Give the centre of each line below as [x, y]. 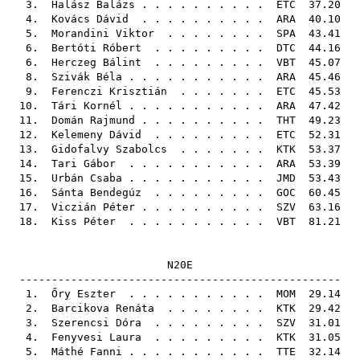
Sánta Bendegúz [96, 192]
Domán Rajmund [93, 120]
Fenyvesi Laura [96, 337]
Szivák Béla [87, 77]
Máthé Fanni [87, 352]
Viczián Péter [93, 207]
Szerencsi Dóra [96, 323]
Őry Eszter [84, 294]
